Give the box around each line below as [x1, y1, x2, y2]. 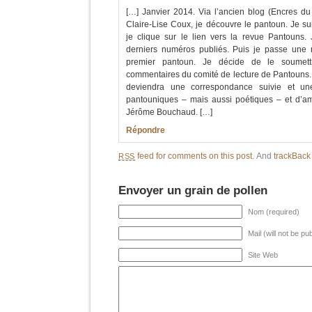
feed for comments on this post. [135, 151, 255, 161]
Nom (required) [248, 208, 299, 216]
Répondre [126, 125, 165, 135]
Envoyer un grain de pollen [118, 183, 267, 197]
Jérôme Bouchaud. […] [126, 107, 212, 117]
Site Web [248, 251, 278, 259]
